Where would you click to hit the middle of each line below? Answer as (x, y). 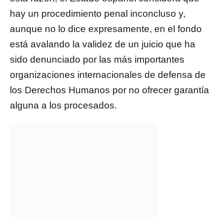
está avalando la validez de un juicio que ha (103, 44)
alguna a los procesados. (63, 106)
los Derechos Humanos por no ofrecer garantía (110, 90)
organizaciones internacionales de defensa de (108, 75)
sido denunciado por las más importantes (97, 60)
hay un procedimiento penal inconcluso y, (98, 14)
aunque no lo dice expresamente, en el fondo (106, 29)
